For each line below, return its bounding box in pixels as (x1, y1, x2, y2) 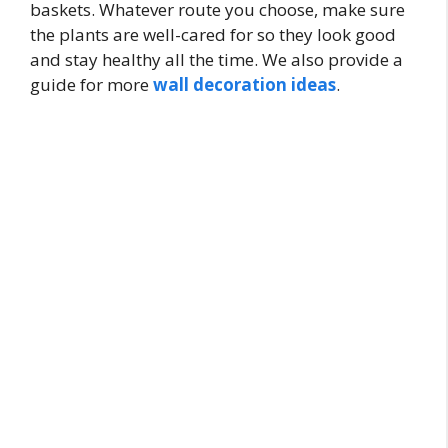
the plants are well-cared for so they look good (30, 23, 396, 47)
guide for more (30, 73, 153, 97)
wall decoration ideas (153, 73, 336, 97)
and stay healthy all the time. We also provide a (30, 48, 403, 72)
